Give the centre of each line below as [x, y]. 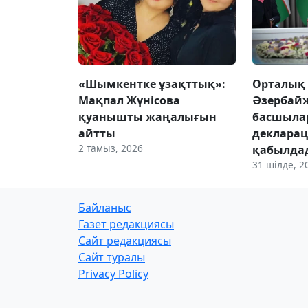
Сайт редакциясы [125, 240]
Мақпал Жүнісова [129, 100]
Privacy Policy [113, 273]
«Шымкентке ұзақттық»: [152, 84]
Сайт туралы [112, 257]
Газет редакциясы [126, 224]
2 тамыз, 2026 [111, 148]
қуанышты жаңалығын [147, 117]
